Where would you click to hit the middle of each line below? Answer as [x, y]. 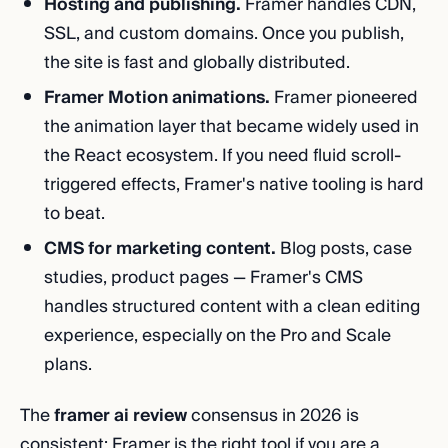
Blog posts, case [344, 248]
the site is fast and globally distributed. [197, 62]
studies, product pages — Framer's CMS [203, 277]
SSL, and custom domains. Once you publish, [224, 33]
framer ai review [120, 415]
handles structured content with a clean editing [232, 306]
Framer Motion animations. [157, 97]
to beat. [74, 213]
